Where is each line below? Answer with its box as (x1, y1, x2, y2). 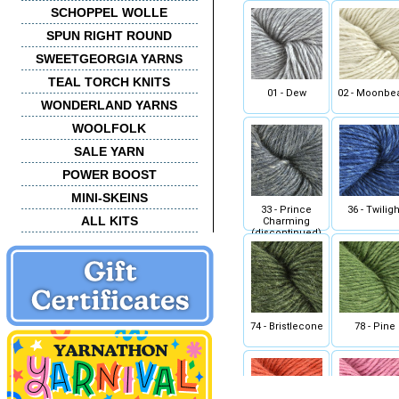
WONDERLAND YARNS (41, 98, 177, 112)
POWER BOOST (61, 167, 157, 182)
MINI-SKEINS (70, 191, 148, 205)
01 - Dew (266, 87, 306, 99)
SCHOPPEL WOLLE (51, 5, 167, 20)
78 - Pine (354, 321, 395, 332)
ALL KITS (80, 214, 138, 228)
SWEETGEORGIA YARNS (36, 52, 183, 66)
